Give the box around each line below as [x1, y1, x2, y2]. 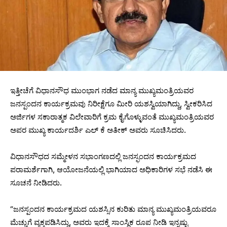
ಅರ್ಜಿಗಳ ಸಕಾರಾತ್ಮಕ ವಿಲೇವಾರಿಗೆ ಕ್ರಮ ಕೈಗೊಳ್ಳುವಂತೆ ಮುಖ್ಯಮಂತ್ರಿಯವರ [10, 112, 214, 122]
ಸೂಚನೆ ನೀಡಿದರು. [10, 178, 62, 188]
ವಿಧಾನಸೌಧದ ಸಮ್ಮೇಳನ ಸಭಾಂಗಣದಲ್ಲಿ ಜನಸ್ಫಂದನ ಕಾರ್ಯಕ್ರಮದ [10, 152, 196, 162]
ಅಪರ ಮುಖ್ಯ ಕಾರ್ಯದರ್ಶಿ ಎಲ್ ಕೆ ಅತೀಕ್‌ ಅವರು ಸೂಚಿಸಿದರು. [10, 125, 186, 135]
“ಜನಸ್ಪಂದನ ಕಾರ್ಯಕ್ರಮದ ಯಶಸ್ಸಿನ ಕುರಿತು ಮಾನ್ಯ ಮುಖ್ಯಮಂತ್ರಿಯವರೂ [10, 204, 216, 214]
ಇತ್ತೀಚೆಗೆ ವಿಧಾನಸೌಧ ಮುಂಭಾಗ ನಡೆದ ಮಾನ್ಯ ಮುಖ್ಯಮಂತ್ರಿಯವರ [10, 86, 194, 96]
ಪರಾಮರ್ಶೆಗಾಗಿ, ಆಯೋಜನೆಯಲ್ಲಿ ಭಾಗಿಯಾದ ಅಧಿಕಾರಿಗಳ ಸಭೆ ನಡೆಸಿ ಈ [10, 165, 212, 175]
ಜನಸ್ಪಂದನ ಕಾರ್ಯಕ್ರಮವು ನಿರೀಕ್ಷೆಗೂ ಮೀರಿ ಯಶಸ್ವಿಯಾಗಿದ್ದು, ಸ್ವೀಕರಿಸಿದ [10, 99, 212, 109]
